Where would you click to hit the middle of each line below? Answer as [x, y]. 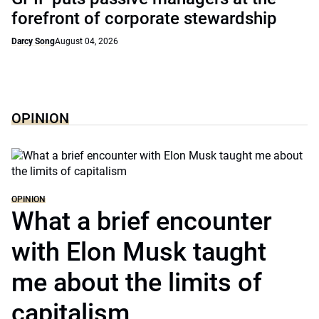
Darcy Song [33, 41]
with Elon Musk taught [139, 252]
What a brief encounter [142, 221]
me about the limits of [137, 283]
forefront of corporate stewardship [144, 19]
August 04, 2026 [87, 41]
